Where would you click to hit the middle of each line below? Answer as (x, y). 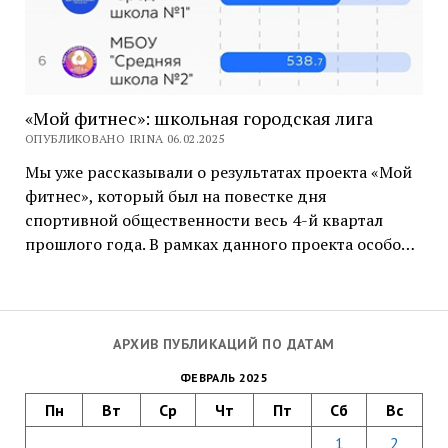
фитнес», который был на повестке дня (175, 195)
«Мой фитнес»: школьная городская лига (198, 117)
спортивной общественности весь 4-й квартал (203, 219)
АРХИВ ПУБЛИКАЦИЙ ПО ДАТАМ (224, 344)
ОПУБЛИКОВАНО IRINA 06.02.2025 (124, 138)
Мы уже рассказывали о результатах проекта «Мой (218, 171)
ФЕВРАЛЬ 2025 (224, 377)
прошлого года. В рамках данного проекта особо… (219, 243)
